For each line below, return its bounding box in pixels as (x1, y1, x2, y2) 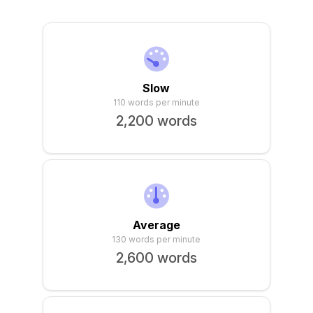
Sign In (193, 1, 226, 13)
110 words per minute (112, 97, 200, 108)
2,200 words (115, 112, 197, 129)
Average (132, 218, 180, 232)
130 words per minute (112, 234, 201, 245)
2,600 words (115, 249, 197, 266)
